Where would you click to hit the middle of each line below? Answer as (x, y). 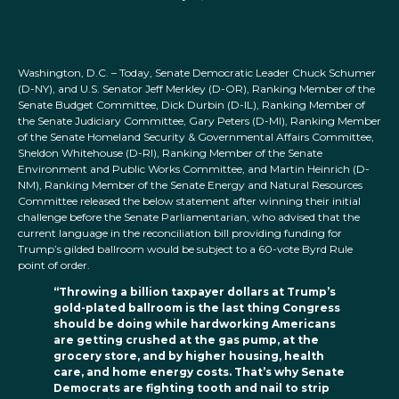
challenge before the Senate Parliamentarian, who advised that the (189, 217)
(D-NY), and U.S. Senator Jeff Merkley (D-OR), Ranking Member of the (196, 89)
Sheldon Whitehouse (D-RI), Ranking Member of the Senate (170, 153)
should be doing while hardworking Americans (195, 324)
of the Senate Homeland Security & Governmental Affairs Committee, (196, 137)
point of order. (54, 265)
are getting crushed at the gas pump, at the (186, 340)
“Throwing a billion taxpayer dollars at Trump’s (195, 292)
